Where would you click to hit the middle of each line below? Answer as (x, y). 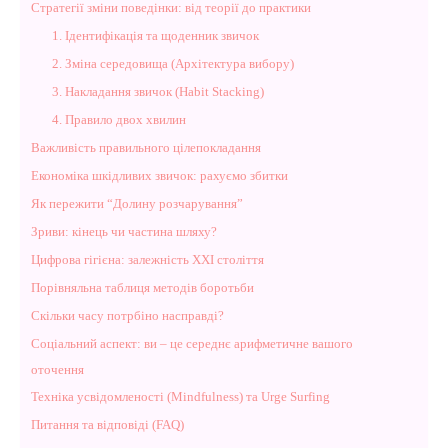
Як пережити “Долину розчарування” (137, 203)
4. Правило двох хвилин (119, 119)
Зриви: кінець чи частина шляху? (124, 231)
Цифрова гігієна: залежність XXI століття (147, 259)
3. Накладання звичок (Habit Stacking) (158, 91)
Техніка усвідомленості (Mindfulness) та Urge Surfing (180, 396)
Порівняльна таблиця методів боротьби (142, 287)
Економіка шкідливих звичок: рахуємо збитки (159, 175)
